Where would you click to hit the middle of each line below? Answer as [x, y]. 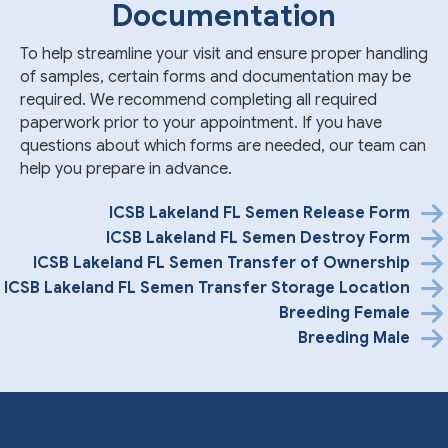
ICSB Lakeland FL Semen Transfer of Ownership [221, 262]
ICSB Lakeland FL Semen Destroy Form [257, 237]
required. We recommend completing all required [198, 99]
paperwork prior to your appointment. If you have [201, 122]
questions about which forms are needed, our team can [223, 145]
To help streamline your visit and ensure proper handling [224, 53]
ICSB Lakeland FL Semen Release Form [259, 212]
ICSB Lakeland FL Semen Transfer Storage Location [206, 287]
